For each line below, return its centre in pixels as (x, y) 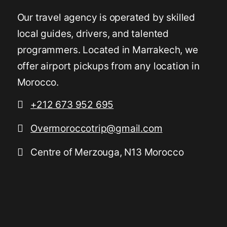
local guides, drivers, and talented (93, 34)
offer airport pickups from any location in (108, 66)
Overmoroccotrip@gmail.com (97, 128)
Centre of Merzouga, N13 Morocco (106, 152)
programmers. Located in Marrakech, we (107, 50)
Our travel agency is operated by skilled (106, 18)
